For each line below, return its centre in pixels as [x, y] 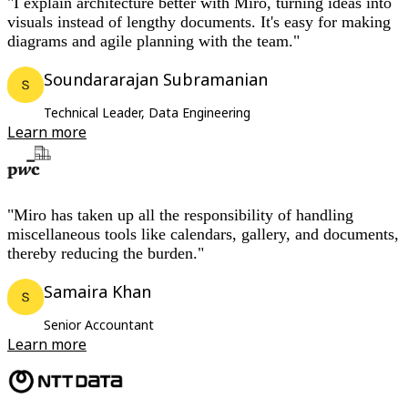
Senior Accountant [99, 325]
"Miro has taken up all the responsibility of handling [180, 215]
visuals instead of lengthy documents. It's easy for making [199, 22]
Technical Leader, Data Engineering [147, 113]
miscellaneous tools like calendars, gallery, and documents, [203, 235]
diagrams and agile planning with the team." [153, 41]
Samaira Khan [97, 292]
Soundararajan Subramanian [156, 80]
